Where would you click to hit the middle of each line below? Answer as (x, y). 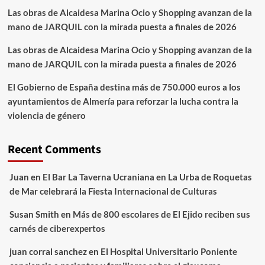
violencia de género (46, 115)
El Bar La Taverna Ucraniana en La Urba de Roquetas (147, 177)
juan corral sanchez (48, 251)
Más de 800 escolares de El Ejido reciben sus (161, 214)
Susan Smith (34, 214)
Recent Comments (54, 150)
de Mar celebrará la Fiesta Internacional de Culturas (113, 191)
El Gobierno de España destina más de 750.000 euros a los (124, 87)
